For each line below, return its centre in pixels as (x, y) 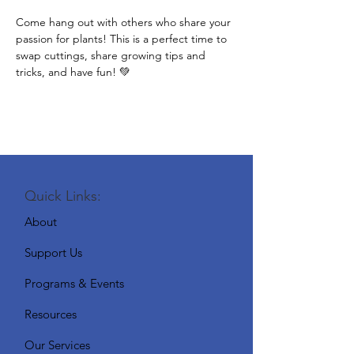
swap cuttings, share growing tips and (112, 55)
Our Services (57, 345)
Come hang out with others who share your (125, 22)
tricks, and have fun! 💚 (73, 72)
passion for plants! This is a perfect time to (123, 39)
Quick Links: (63, 196)
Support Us (53, 252)
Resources (51, 314)
